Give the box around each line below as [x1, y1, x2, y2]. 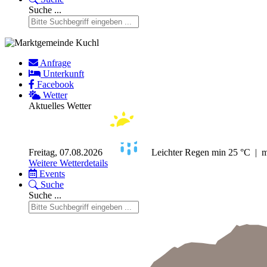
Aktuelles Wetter [29, 101, 91, 111]
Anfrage [40, 58, 71, 69]
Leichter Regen [151, 147, 212, 158]
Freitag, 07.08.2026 [29, 147, 103, 158]
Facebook [37, 79, 74, 90]
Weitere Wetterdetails [29, 158, 108, 169]
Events [39, 169, 65, 179]
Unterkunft [43, 69, 84, 79]
